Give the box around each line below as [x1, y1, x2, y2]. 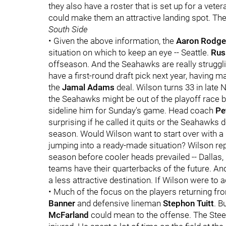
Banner [48, 198, 75, 208]
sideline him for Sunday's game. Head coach [48, 105, 215, 116]
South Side [48, 24, 88, 34]
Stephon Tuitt [163, 198, 214, 208]
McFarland [48, 210, 89, 220]
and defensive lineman [75, 198, 163, 208]
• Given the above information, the [48, 36, 176, 46]
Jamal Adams [62, 82, 115, 92]
